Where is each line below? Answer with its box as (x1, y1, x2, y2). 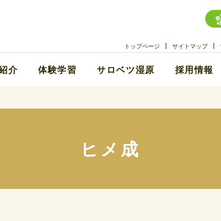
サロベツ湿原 (97, 63, 155, 76)
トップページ (124, 41, 160, 50)
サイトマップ (172, 41, 208, 50)
